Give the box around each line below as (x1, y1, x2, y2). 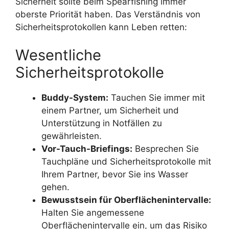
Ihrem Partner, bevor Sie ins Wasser (41, 169, 188, 180)
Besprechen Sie (132, 144, 199, 154)
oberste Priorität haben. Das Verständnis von (15, 9, 200, 19)
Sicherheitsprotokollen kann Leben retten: (15, 21, 187, 32)
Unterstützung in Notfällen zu (41, 118, 162, 129)
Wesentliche (15, 46, 101, 64)
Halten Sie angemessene (41, 208, 144, 218)
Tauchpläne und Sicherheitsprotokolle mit (41, 156, 211, 167)
